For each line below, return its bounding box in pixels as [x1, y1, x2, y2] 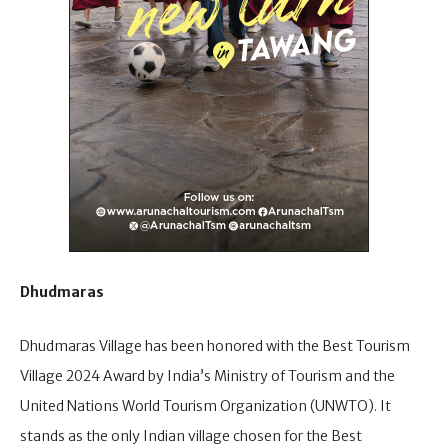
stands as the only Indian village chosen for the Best [20, 427, 362, 446]
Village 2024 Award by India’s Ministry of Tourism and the [20, 367, 395, 386]
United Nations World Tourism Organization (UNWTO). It [20, 397, 391, 416]
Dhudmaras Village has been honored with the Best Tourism [20, 337, 410, 356]
